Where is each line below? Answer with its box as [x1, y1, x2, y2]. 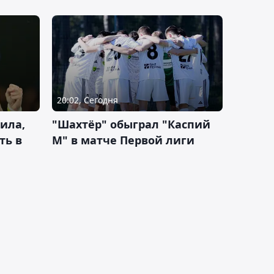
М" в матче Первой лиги [52, 133, 194, 148]
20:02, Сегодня [57, 94, 118, 106]
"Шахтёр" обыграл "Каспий [52, 117, 210, 132]
